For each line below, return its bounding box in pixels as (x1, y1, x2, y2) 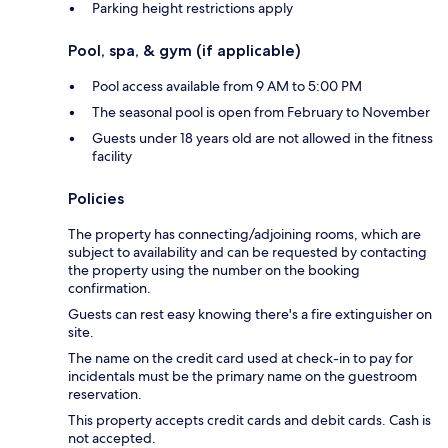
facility (92, 147, 132, 166)
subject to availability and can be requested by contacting (68, 243, 427, 262)
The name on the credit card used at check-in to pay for (68, 349, 413, 368)
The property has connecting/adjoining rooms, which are (68, 225, 421, 244)
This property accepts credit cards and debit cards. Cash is (68, 411, 431, 430)
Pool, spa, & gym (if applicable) (68, 41, 301, 61)
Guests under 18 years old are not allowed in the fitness (92, 129, 433, 148)
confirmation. (68, 279, 151, 298)
